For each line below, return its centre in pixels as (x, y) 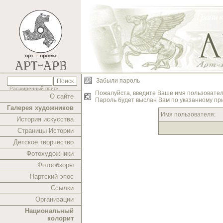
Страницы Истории (46, 131)
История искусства (45, 119)
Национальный (49, 211)
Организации (55, 199)
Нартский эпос (52, 176)
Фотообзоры (56, 165)
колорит (60, 218)
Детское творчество (44, 142)
